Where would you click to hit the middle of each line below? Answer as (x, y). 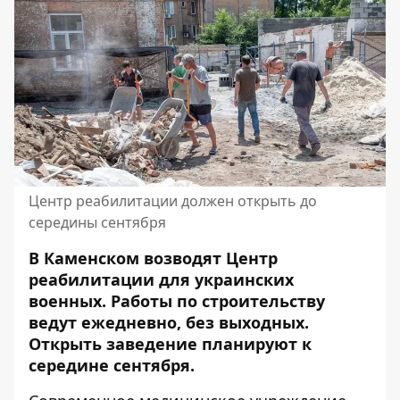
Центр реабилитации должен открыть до (173, 201)
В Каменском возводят (127, 258)
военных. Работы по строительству (177, 301)
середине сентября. (112, 365)
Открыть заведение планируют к (170, 344)
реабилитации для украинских (161, 279)
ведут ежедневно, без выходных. (169, 322)
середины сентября (97, 222)
